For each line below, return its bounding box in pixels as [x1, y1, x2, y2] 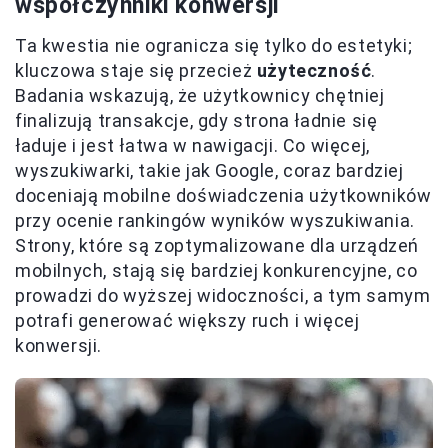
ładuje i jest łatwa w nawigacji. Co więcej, [15, 135, 370, 157]
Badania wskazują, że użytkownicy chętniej [15, 85, 385, 107]
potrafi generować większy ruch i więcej [15, 310, 360, 332]
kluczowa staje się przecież [15, 60, 257, 82]
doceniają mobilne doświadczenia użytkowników [15, 185, 432, 207]
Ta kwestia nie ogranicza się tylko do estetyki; [15, 35, 413, 57]
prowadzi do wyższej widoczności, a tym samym [15, 285, 431, 307]
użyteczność [256, 60, 372, 82]
